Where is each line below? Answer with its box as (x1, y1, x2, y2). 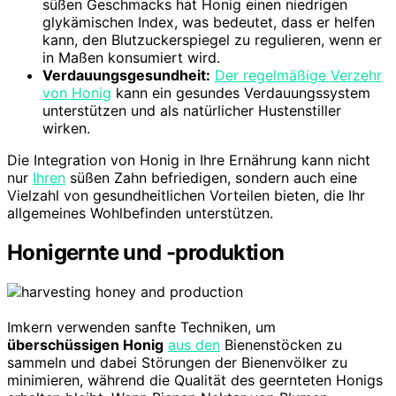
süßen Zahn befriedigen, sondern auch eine (65, 169, 357, 187)
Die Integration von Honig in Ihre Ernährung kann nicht (7, 151, 370, 170)
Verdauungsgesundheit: (42, 66, 210, 85)
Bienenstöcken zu (220, 335, 342, 354)
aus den (168, 335, 220, 354)
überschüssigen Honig (7, 335, 164, 354)
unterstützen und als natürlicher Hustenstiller (42, 102, 341, 120)
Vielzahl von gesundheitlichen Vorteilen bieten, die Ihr (7, 187, 365, 205)
